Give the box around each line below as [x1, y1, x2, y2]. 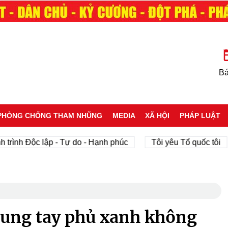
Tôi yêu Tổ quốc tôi [130, 137, 199, 147]
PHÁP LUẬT [180, 111, 221, 120]
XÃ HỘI [145, 111, 170, 120]
